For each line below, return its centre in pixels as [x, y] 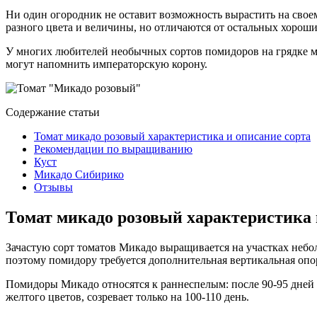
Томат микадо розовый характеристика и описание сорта [172, 136]
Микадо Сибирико [79, 174]
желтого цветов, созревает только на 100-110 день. [127, 296]
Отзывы [53, 187]
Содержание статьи [53, 112]
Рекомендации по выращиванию [113, 149]
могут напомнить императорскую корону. [106, 64]
